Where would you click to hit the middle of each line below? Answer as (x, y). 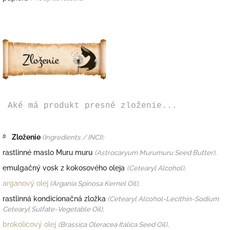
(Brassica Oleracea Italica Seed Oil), (113, 225)
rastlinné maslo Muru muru (47, 153)
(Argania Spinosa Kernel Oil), (94, 184)
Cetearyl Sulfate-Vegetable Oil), (53, 209)
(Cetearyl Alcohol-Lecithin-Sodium (163, 199)
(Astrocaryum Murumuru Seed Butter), (156, 153)
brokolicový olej (29, 225)
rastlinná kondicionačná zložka (54, 199)
